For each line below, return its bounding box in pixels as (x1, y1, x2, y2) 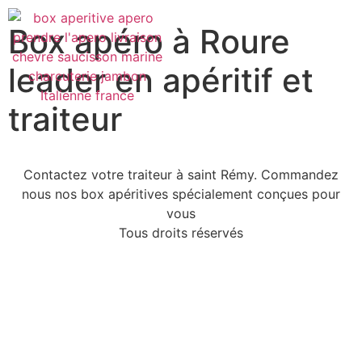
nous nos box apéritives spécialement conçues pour (22, 186, 340, 202)
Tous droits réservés (119, 225, 243, 241)
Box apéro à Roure (8, 22, 290, 61)
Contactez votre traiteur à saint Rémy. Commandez (23, 166, 339, 183)
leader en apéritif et (8, 61, 314, 100)
